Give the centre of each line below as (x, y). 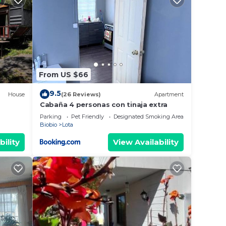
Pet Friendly (88, 117)
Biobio (48, 125)
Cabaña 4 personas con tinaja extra (104, 105)
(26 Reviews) (81, 94)
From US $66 (64, 74)
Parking (51, 117)
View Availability (146, 142)
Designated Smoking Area (149, 117)
